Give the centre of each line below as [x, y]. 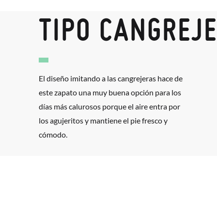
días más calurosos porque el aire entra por [109, 106]
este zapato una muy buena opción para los [110, 92]
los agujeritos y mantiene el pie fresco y [103, 120]
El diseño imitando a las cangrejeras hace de [111, 78]
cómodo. [53, 134]
